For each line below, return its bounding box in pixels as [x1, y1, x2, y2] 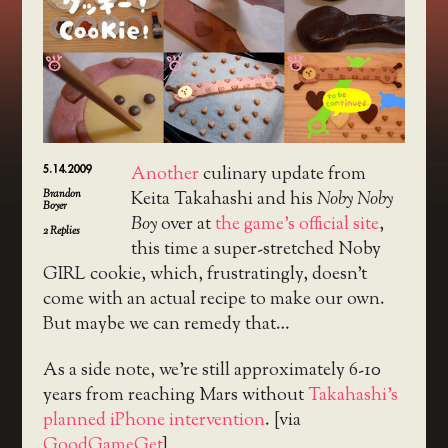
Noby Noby [316, 187, 393, 214]
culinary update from [198, 162, 366, 189]
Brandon [42, 186, 81, 203]
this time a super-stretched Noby [130, 237, 381, 264]
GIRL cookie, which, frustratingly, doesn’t [42, 262, 367, 289]
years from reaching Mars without [42, 382, 308, 409]
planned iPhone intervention [42, 407, 265, 434]
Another [130, 162, 199, 189]
